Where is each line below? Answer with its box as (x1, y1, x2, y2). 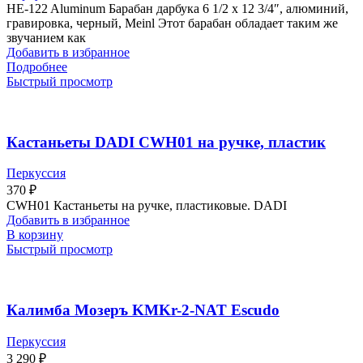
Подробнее (6, 59, 67, 74)
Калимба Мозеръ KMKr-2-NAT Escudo (6, 301, 280, 319)
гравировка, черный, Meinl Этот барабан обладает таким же (6, 15, 338, 30)
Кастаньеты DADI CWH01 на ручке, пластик (6, 133, 326, 151)
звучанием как (6, 30, 86, 45)
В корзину (6, 228, 63, 242)
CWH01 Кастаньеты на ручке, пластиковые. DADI (6, 199, 287, 213)
